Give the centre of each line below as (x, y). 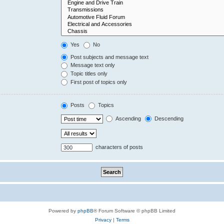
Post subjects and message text (109, 57)
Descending (168, 118)
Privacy (103, 219)
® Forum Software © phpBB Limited (134, 210)
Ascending (128, 118)
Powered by (63, 210)
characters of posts (119, 147)
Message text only (92, 65)
